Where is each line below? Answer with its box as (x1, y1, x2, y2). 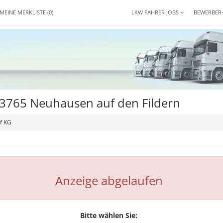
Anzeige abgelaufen (55, 172, 163, 189)
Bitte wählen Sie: (80, 211, 138, 220)
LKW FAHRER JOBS (131, 8, 180, 16)
